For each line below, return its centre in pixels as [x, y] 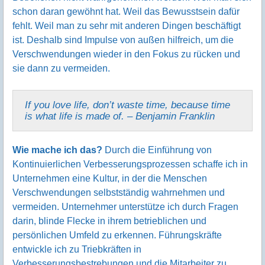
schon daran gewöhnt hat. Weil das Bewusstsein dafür [126, 11]
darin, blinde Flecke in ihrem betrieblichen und [109, 221]
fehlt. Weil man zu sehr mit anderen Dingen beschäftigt [127, 25]
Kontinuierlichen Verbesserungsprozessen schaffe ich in [130, 164]
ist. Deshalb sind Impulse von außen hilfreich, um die [123, 40]
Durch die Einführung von [157, 150]
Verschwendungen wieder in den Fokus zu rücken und [126, 54]
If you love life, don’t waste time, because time [127, 104]
